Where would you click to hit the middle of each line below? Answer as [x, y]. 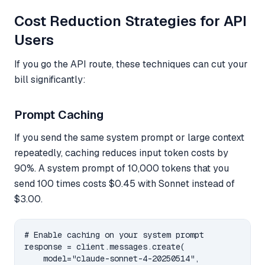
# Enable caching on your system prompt [114, 235]
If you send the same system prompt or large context [129, 137]
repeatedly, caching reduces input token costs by [121, 153]
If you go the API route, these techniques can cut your [131, 64]
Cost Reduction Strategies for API [130, 21]
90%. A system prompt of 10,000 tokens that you [122, 168]
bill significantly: [50, 79]
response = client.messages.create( [105, 246]
